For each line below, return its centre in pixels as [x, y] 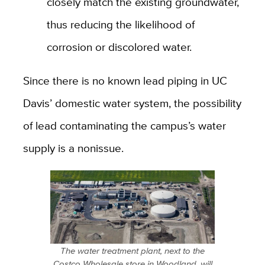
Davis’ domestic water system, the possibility [132, 103]
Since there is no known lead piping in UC [125, 80]
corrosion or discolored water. [119, 46]
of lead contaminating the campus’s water [124, 125]
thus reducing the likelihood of [120, 24]
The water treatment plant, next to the [132, 250]
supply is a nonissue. [75, 148]
